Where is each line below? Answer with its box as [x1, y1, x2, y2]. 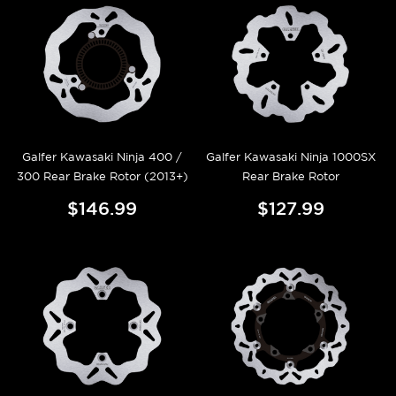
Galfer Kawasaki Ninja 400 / [22, 150, 182, 164]
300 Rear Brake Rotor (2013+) [16, 170, 188, 184]
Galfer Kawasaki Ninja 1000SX [205, 150, 376, 164]
